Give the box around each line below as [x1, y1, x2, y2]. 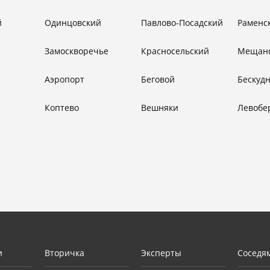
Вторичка [45, 247, 84, 259]
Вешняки [141, 102, 178, 113]
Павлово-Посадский [141, 17, 223, 28]
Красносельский [141, 45, 209, 57]
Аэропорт [45, 74, 84, 85]
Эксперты [141, 247, 181, 259]
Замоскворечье [45, 45, 108, 57]
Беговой [141, 74, 175, 85]
